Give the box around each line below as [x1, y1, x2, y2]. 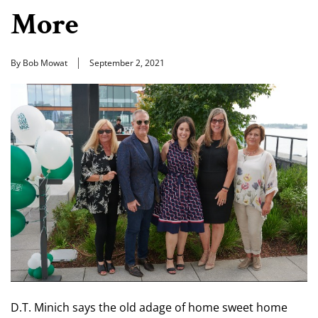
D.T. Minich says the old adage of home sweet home [11, 299, 287, 315]
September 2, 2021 [89, 57, 165, 69]
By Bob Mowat [11, 57, 67, 69]
